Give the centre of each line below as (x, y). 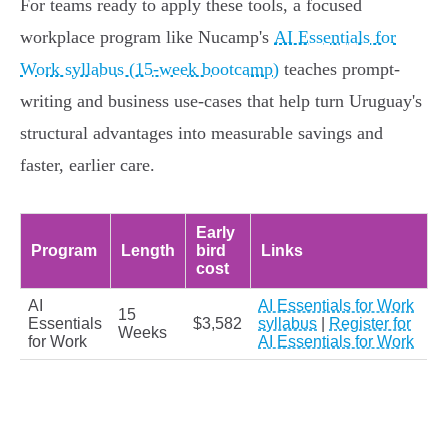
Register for (370, 324)
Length (148, 251)
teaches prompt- (339, 69)
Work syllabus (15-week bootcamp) (149, 69)
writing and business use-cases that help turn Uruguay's (221, 101)
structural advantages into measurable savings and (201, 133)
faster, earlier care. (87, 165)
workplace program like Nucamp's (147, 37)
